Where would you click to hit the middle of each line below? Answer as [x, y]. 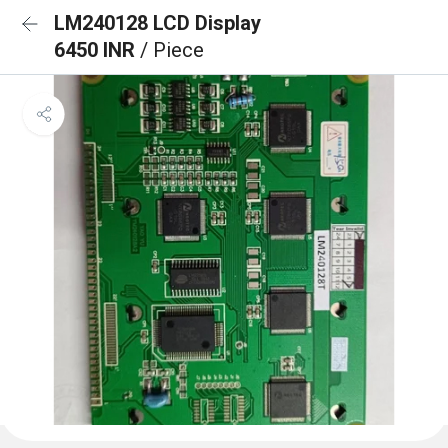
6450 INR [97, 50]
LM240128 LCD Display [157, 23]
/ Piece [172, 50]
